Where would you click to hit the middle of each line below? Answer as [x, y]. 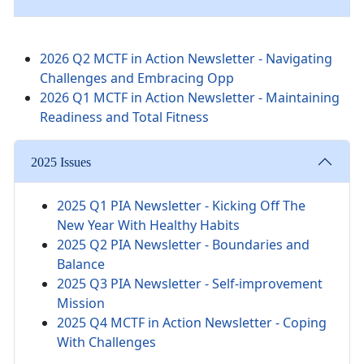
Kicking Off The [259, 206]
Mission [81, 303]
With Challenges [106, 342]
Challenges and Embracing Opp [137, 78]
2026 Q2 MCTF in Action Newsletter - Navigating [186, 59]
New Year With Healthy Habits [148, 225]
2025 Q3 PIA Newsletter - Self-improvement [190, 284]
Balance [81, 264]
